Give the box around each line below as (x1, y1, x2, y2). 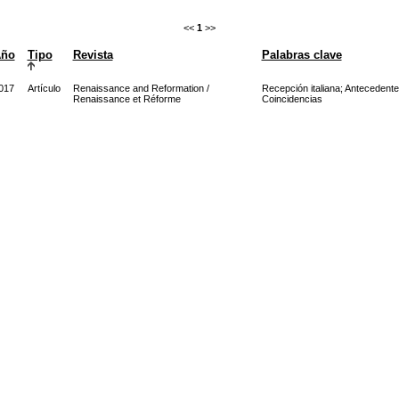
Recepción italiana (261, 83, 340, 94)
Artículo (27, 83, 61, 94)
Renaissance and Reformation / (72, 83, 209, 94)
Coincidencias (261, 94, 322, 104)
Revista (72, 48, 113, 61)
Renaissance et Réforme (72, 94, 181, 104)
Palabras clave (261, 48, 342, 61)
